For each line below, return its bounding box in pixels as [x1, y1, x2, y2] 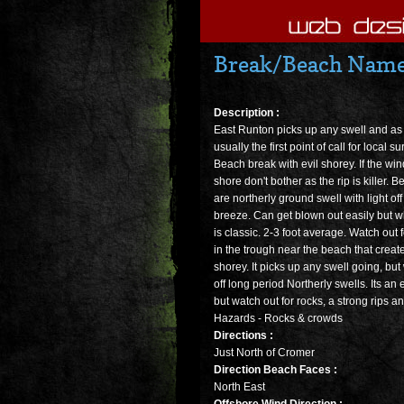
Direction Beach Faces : [214, 363, 337, 377]
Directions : [214, 329, 273, 343]
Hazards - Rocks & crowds [214, 312, 343, 326]
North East [214, 381, 265, 394]
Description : [214, 106, 280, 120]
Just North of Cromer [214, 346, 315, 360]
